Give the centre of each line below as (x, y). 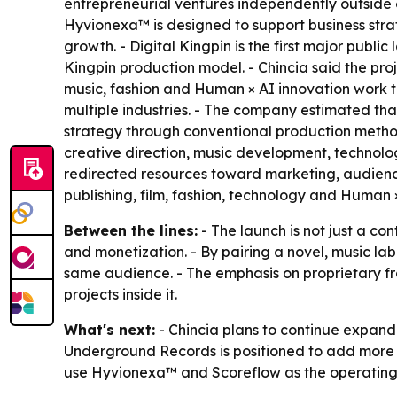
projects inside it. (121, 295)
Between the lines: (131, 231)
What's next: (109, 330)
